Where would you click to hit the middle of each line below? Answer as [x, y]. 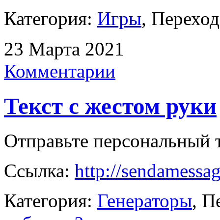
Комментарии [60, 71]
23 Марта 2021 [64, 49]
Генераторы [145, 201]
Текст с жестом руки [110, 106]
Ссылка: [39, 171]
